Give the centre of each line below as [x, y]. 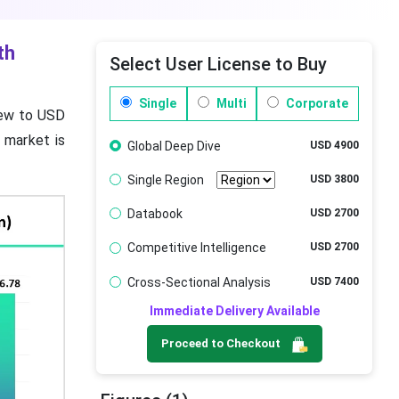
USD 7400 [334, 281]
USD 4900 [334, 145]
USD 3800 [334, 179]
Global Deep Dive [174, 146]
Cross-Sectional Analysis [199, 282]
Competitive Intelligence [196, 248]
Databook [155, 214]
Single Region [165, 179]
